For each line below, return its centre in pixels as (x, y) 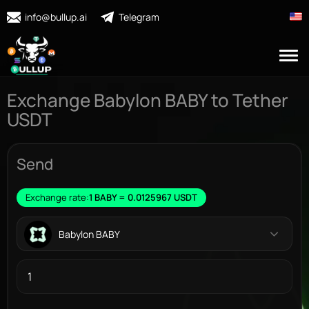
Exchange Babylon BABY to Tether (148, 100)
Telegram (139, 17)
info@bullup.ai (56, 17)
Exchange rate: (57, 197)
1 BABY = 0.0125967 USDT (143, 197)
